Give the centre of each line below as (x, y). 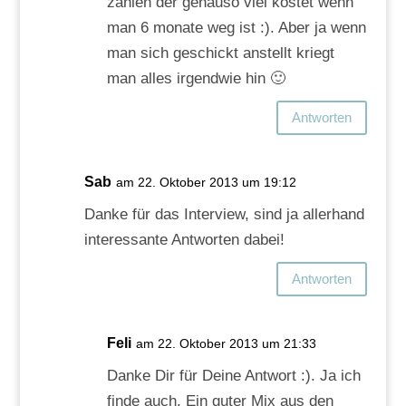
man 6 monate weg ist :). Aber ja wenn (236, 27)
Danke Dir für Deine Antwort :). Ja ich (233, 375)
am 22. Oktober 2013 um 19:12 (206, 182)
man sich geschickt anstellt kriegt (220, 53)
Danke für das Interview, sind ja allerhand (224, 214)
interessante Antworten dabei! (184, 239)
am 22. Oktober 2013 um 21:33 (226, 343)
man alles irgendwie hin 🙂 (196, 78)
